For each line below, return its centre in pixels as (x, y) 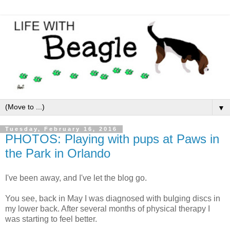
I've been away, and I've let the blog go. (76, 178)
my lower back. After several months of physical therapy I (108, 209)
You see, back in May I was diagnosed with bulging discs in (113, 199)
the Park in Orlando (58, 154)
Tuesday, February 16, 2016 (61, 129)
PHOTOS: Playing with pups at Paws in (112, 139)
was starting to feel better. (51, 219)
